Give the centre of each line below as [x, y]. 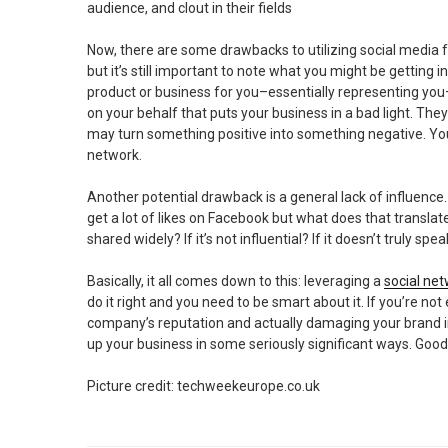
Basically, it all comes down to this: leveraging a [235, 281]
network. [114, 155]
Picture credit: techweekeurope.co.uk [203, 386]
